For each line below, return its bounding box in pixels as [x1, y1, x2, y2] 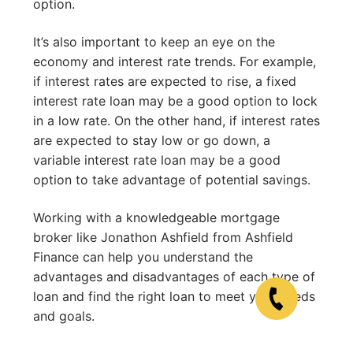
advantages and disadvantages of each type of [33, 268, 315, 284]
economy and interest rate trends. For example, [33, 53, 316, 69]
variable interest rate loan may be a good [33, 151, 281, 168]
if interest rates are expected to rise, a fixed [33, 72, 296, 89]
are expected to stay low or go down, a [33, 132, 270, 148]
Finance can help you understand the [33, 248, 253, 265]
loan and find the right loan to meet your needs [33, 288, 315, 304]
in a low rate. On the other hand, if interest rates [33, 112, 320, 128]
